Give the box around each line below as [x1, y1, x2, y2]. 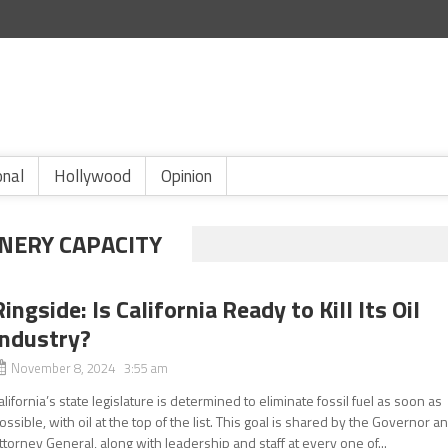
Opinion [161, 163, 212, 189]
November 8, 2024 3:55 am [11, 358, 169, 378]
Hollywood [54, 163, 131, 189]
